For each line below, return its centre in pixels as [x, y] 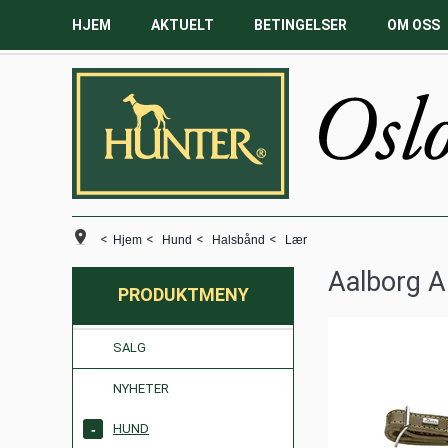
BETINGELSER [300, 25]
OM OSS [413, 25]
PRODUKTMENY [183, 294]
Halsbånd [238, 240]
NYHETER [141, 388]
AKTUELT [182, 25]
